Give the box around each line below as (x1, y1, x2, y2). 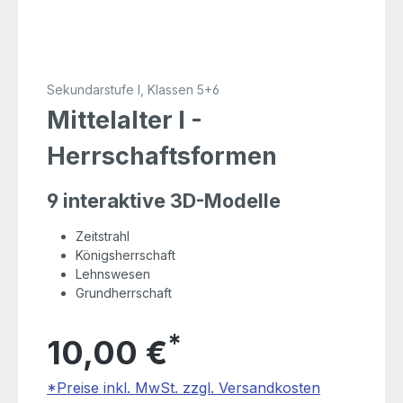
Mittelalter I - (47, 105, 203, 136)
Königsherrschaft (76, 247, 176, 264)
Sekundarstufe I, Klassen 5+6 (47, 82, 220, 98)
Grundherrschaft (76, 285, 173, 301)
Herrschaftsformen (47, 141, 278, 172)
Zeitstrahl (76, 228, 130, 245)
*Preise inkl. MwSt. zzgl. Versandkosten (47, 379, 321, 398)
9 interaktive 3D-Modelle (47, 189, 282, 213)
